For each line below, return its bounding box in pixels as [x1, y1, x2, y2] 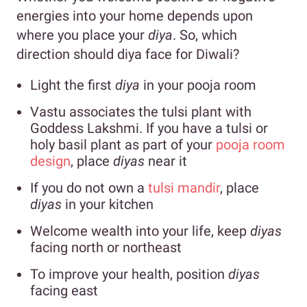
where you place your [16, 26, 148, 43]
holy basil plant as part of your [30, 136, 216, 153]
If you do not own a [30, 180, 148, 197]
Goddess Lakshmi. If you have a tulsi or [30, 120, 268, 137]
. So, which [173, 26, 237, 43]
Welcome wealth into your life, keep [30, 223, 250, 240]
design [30, 153, 71, 170]
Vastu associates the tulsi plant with [30, 103, 251, 121]
